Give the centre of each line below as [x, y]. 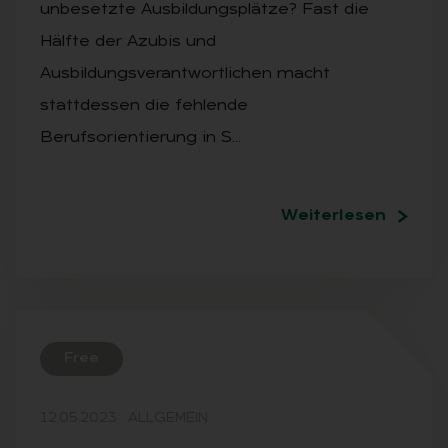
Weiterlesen [333, 215]
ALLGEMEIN [166, 418]
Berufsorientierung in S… [140, 137]
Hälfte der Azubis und [128, 41]
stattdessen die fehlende [144, 105]
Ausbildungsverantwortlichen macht [185, 73]
